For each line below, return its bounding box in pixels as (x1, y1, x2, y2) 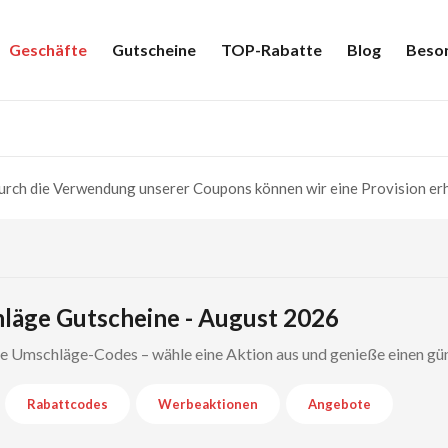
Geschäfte (8, 40, 87, 59)
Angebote (307, 395, 371, 412)
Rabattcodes (26, 395, 108, 412)
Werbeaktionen (157, 395, 258, 412)
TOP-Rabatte (220, 40, 322, 59)
